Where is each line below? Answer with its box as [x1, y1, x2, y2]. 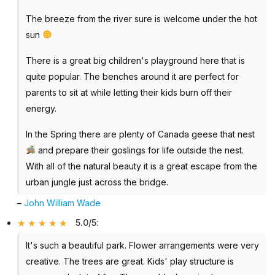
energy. [25, 103, 56, 114]
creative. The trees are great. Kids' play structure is [25, 256, 234, 267]
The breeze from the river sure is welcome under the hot [25, 13, 257, 24]
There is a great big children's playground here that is [25, 55, 245, 66]
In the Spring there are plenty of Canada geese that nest [25, 128, 255, 139]
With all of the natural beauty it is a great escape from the [25, 160, 257, 171]
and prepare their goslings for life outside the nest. [35, 144, 244, 155]
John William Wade [24, 197, 101, 208]
